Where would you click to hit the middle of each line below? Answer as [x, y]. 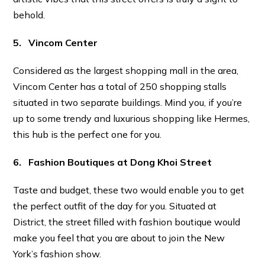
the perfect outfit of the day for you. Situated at [115, 206]
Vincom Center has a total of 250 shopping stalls [120, 87]
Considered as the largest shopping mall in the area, [126, 71]
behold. [29, 15]
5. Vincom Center [56, 43]
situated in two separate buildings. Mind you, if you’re [128, 103]
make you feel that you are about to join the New [119, 238]
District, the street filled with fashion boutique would [127, 222]
